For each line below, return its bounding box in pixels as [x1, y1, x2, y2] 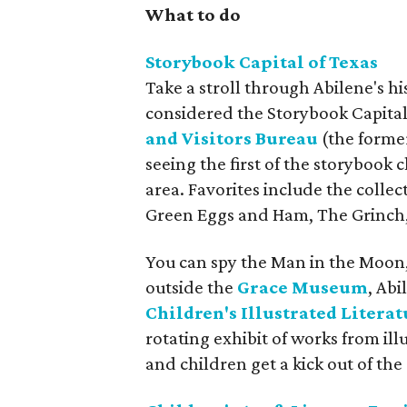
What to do [145, 4, 242, 25]
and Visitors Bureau [145, 127, 319, 149]
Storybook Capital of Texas [145, 51, 379, 73]
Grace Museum [237, 276, 369, 298]
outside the [145, 276, 238, 298]
